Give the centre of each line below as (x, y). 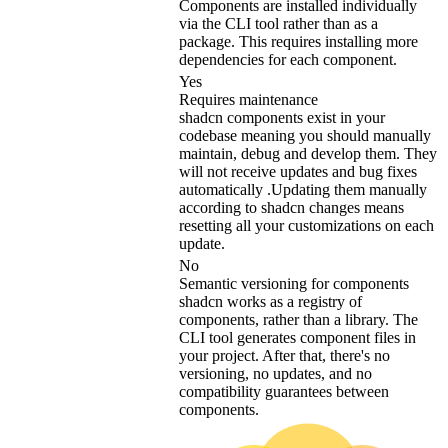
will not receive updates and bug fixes (298, 172)
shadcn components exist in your (282, 118)
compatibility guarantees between (284, 392)
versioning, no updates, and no (275, 374)
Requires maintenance (248, 100)
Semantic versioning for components (294, 284)
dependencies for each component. (288, 60)
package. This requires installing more (298, 42)
